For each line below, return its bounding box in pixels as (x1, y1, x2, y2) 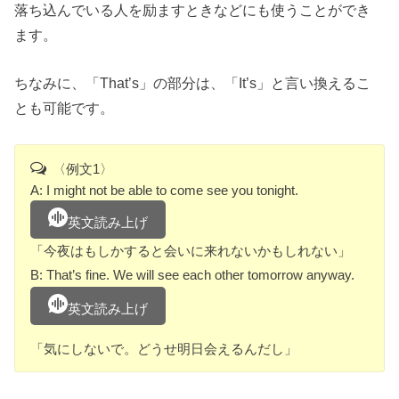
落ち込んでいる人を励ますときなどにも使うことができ (14, 2, 371, 19)
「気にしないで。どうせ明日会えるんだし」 (30, 340, 298, 356)
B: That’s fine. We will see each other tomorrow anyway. (30, 267, 369, 283)
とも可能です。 (14, 100, 115, 117)
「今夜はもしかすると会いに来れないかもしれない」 (30, 243, 352, 259)
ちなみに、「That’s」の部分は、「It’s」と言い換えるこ (14, 75, 371, 92)
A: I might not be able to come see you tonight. (30, 183, 313, 199)
